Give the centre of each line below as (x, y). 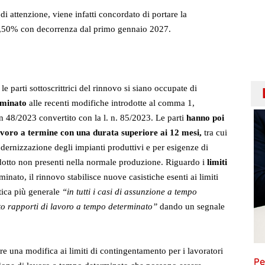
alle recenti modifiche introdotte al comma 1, (112, 103)
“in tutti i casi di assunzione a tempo (130, 192)
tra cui (216, 133)
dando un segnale (192, 207)
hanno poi (204, 118)
